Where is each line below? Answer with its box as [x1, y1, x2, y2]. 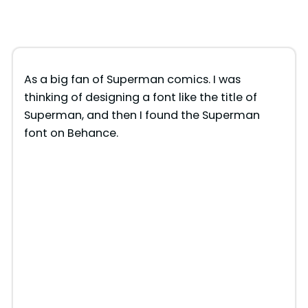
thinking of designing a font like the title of [23, 89, 257, 105]
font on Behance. [23, 124, 118, 141]
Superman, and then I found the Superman [23, 107, 260, 123]
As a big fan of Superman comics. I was [23, 71, 241, 87]
